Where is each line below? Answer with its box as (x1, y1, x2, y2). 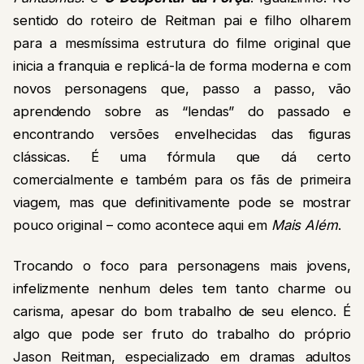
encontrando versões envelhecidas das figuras (13, 125, 351, 142)
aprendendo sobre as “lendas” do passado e (13, 102, 351, 119)
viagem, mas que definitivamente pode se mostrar (13, 193, 351, 210)
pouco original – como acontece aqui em (13, 216, 271, 233)
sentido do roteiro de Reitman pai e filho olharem (13, 11, 351, 28)
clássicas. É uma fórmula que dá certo (13, 148, 351, 165)
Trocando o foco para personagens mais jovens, (13, 257, 351, 274)
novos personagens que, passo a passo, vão (13, 80, 351, 97)
